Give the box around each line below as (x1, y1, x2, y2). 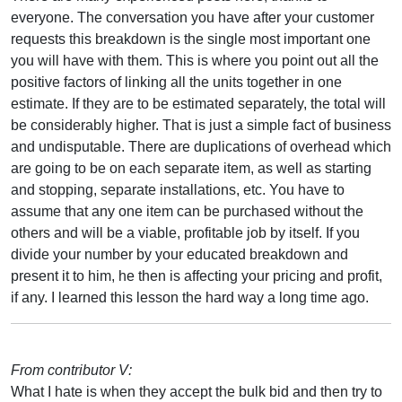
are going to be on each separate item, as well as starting (11, 160, 371, 176)
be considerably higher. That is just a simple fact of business (11, 117, 391, 133)
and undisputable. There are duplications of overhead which (11, 138, 391, 154)
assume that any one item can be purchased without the (11, 203, 363, 219)
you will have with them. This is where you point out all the (11, 52, 379, 68)
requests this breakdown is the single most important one (11, 31, 371, 47)
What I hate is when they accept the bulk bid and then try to (11, 383, 382, 399)
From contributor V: (11, 362, 132, 378)
